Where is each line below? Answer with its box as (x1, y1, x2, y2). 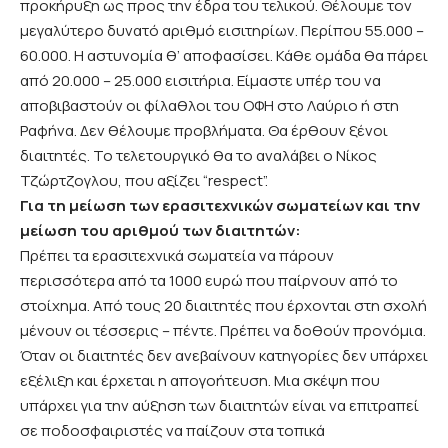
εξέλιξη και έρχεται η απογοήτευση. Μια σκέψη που (20, 369, 380, 391)
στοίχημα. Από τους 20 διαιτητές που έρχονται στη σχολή (20, 294, 427, 316)
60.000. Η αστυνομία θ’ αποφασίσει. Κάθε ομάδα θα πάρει (20, 44, 428, 66)
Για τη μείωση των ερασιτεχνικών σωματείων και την (20, 194, 420, 216)
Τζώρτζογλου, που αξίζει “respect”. (20, 169, 268, 191)
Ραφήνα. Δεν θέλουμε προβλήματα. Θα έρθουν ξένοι (20, 119, 388, 141)
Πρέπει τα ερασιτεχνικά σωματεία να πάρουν (20, 244, 334, 266)
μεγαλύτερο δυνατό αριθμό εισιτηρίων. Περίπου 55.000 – (20, 19, 424, 41)
